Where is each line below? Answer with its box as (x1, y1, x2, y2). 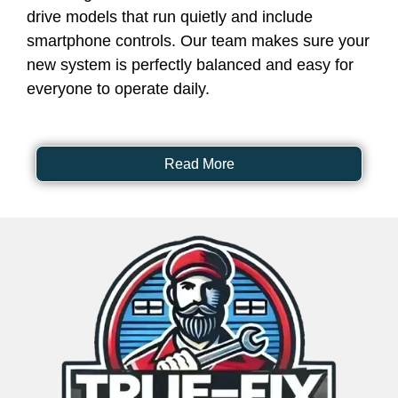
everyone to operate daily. (27, 80, 210, 99)
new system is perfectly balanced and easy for (27, 56, 354, 75)
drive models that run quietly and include (27, 8, 313, 27)
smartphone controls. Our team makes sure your (27, 32, 370, 51)
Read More (163, 156, 235, 172)
